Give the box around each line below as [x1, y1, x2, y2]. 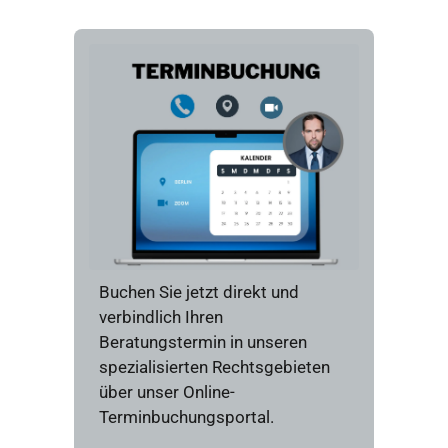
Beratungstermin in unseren [99, 332, 307, 353]
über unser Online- [99, 382, 235, 403]
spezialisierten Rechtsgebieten [99, 357, 330, 378]
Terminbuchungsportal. [99, 407, 274, 428]
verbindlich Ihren [99, 307, 223, 328]
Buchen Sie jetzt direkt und [99, 282, 299, 303]
